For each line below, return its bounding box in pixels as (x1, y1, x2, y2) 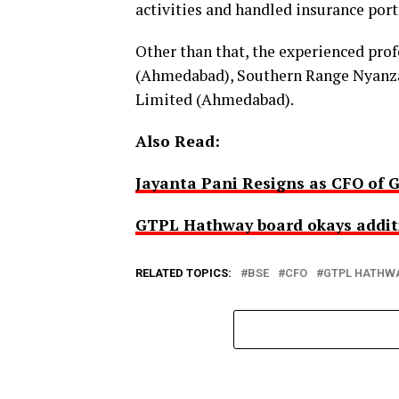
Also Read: (135, 131, 220, 151)
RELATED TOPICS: (135, 266, 232, 280)
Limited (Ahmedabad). (135, 89, 294, 110)
